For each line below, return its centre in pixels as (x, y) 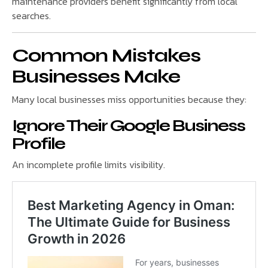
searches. (31, 16)
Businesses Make (96, 76)
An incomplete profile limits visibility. (89, 165)
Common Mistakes (106, 55)
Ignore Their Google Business (128, 126)
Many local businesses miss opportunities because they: (129, 100)
